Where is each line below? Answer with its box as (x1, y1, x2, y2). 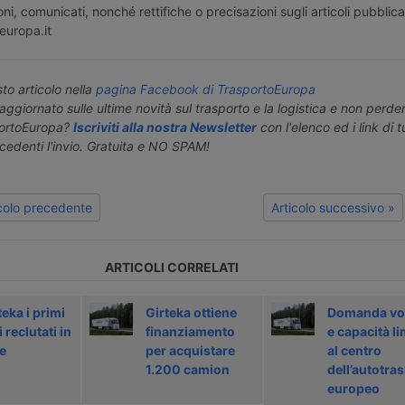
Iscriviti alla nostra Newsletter (72, 119, 257, 136)
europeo (326, 380, 380, 396)
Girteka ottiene (145, 304, 237, 320)
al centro (326, 342, 381, 358)
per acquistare (145, 342, 235, 358)
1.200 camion (145, 361, 230, 377)
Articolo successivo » (271, 200, 395, 216)
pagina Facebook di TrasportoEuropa (95, 81, 316, 98)
